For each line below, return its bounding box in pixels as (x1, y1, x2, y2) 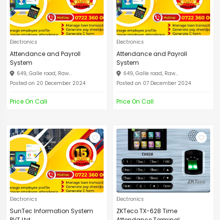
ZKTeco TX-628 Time (116, 207, 177, 215)
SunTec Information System (10, 207, 93, 215)
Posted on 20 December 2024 (10, 80, 85, 87)
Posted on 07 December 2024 (116, 80, 191, 87)
